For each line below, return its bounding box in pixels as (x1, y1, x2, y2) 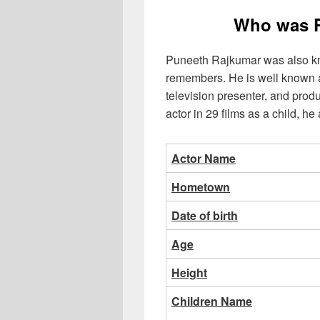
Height (171, 264, 207, 281)
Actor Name (171, 149, 236, 166)
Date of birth (171, 206, 238, 224)
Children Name (171, 292, 252, 309)
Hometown (171, 178, 230, 195)
